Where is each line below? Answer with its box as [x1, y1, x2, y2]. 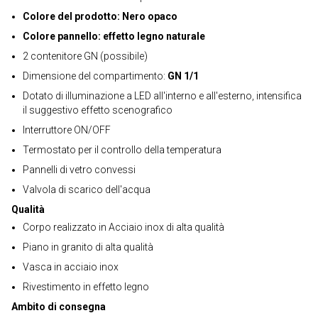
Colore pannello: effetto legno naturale [23, 31, 205, 42]
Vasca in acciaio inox [23, 261, 119, 273]
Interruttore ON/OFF [23, 124, 111, 136]
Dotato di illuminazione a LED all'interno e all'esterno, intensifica [23, 90, 302, 102]
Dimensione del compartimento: [23, 70, 168, 82]
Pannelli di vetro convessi [23, 164, 136, 175]
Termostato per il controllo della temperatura [23, 144, 221, 155]
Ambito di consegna [11, 301, 106, 312]
